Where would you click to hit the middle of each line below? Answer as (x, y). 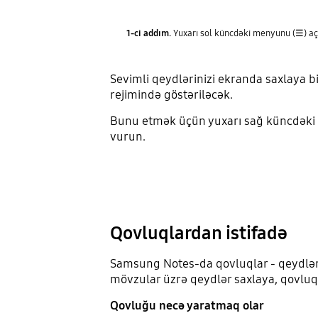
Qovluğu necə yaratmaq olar (187, 305)
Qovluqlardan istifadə (198, 233)
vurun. (127, 137)
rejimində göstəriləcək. (171, 95)
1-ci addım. (149, 34)
